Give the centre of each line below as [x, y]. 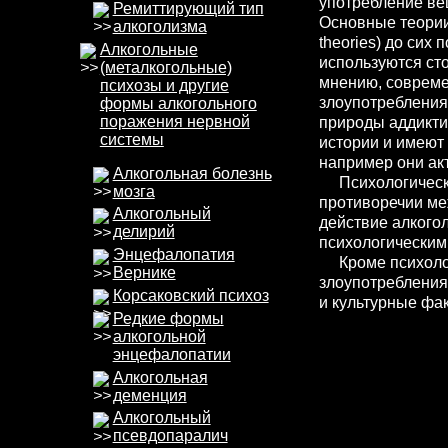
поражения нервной [174, 121]
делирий [143, 232]
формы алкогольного [178, 103]
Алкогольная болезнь [192, 173]
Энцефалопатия [173, 255]
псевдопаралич [170, 436]
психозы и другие [164, 85]
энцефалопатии [171, 354]
